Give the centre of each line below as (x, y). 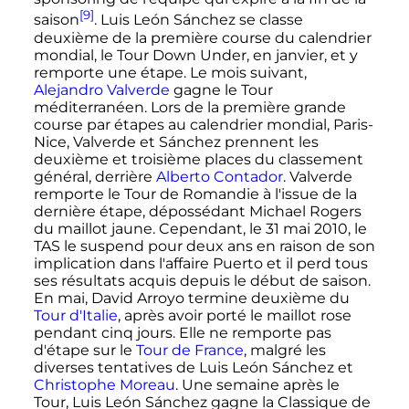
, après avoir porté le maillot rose (234, 315)
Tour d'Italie (75, 315)
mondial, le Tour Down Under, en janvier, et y (195, 55)
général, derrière (94, 176)
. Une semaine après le (257, 384)
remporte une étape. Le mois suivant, (170, 72)
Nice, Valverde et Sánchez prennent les (176, 142)
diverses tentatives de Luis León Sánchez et (193, 367)
